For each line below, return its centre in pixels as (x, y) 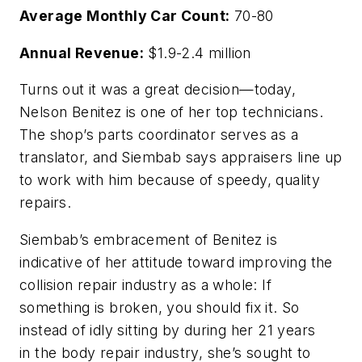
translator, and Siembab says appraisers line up (181, 158)
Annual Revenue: (82, 53)
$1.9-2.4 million (198, 53)
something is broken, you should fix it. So (160, 307)
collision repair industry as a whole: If (145, 284)
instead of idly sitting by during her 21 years (168, 330)
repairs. (46, 203)
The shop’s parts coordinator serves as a (159, 135)
